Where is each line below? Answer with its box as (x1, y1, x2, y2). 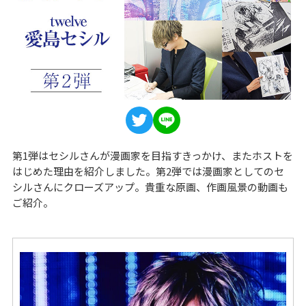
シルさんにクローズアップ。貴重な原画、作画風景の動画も (12, 180, 288, 195)
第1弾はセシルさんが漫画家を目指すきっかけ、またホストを (12, 148, 293, 163)
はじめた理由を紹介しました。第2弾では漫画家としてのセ (12, 164, 284, 179)
